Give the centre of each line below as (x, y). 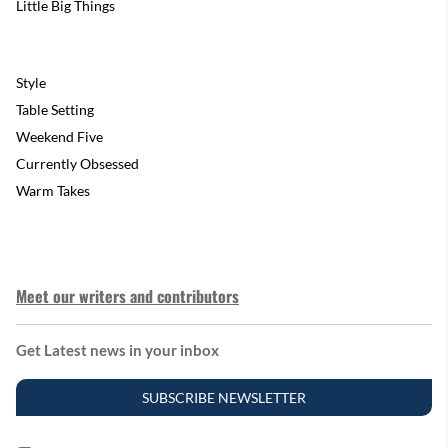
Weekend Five (59, 136)
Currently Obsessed (77, 163)
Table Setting (55, 109)
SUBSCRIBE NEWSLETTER (224, 397)
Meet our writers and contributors (127, 296)
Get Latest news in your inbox (117, 350)
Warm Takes (53, 190)
